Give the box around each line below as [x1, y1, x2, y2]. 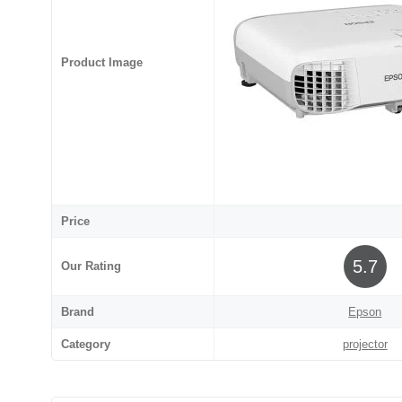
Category [61, 337, 110, 352]
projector [342, 337, 388, 352]
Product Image [61, 56, 143, 70]
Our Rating [61, 259, 121, 274]
